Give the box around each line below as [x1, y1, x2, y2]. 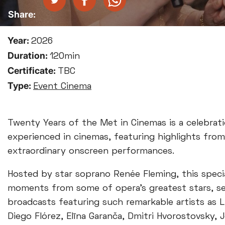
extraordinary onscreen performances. [8, 147, 177, 156]
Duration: [8, 50, 50, 61]
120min [50, 52, 80, 61]
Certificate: [8, 65, 58, 76]
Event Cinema [33, 82, 91, 91]
